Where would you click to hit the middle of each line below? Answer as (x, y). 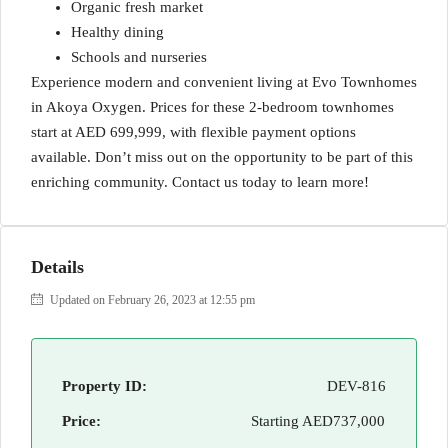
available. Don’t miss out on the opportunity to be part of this (222, 157)
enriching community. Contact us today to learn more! (200, 182)
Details (57, 267)
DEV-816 (356, 386)
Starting (275, 421)
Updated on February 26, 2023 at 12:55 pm (151, 300)
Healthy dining (117, 32)
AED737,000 (342, 421)
